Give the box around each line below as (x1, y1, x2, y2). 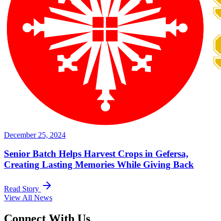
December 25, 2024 (4, 130, 66, 139)
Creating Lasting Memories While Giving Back (4, 159, 194, 170)
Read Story (4, 184, 41, 193)
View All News (4, 193, 52, 202)
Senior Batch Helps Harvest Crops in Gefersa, (4, 148, 188, 159)
